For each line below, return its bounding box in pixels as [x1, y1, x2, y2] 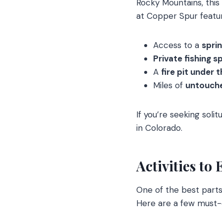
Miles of [153, 79, 185, 91]
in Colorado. [136, 122, 182, 133]
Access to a [153, 39, 202, 51]
